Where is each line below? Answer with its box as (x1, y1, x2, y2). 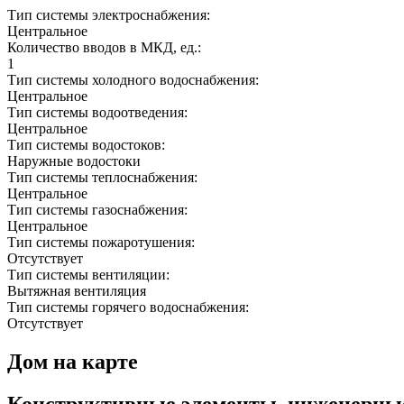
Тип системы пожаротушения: (7, 234, 198, 251)
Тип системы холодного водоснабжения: (7, 72, 262, 88)
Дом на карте (7, 350, 138, 374)
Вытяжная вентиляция (7, 283, 146, 299)
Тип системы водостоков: (7, 137, 169, 153)
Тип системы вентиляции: (7, 267, 173, 283)
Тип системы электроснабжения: (7, 7, 214, 23)
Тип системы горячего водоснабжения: (7, 299, 252, 316)
